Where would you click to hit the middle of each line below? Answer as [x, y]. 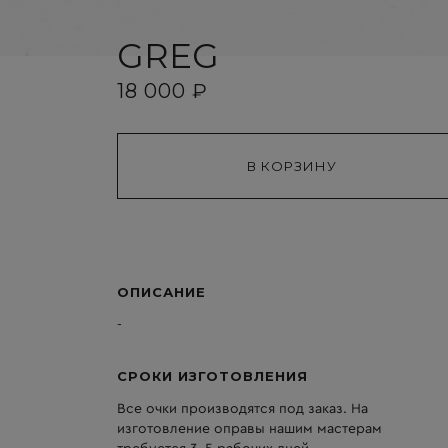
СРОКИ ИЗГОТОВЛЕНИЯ [212, 375]
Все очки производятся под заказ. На [242, 408]
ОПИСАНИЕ [161, 292]
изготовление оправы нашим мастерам [249, 428]
